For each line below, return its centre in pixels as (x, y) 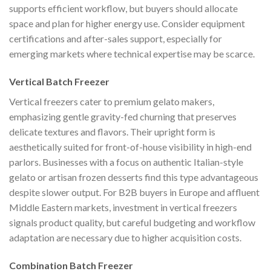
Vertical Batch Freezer (59, 82)
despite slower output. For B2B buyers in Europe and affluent (134, 192)
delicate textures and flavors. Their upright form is (112, 132)
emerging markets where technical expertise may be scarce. (132, 54)
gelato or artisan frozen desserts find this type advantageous (134, 177)
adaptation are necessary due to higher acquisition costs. (125, 238)
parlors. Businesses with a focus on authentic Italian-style (126, 162)
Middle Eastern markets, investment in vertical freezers (123, 207)
